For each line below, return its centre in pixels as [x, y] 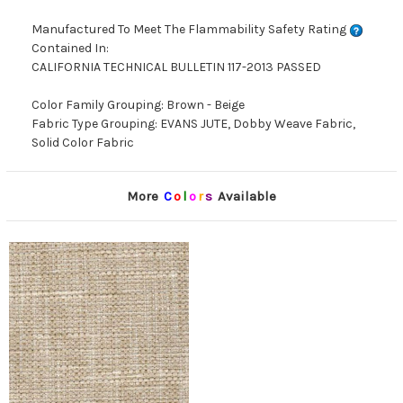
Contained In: [70, 49]
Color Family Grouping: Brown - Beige [138, 105]
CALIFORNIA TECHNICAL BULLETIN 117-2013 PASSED [176, 67]
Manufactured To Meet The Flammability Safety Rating [190, 30]
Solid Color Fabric [83, 143]
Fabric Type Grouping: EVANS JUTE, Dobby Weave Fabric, [193, 124]
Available [245, 197]
